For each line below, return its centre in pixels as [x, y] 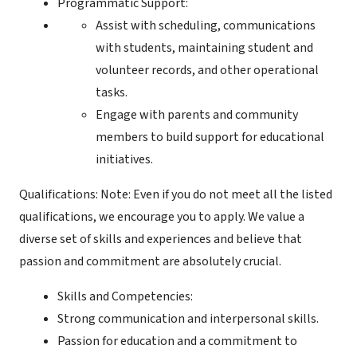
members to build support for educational [210, 137]
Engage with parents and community [197, 115]
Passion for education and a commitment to [177, 341]
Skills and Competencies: [125, 296]
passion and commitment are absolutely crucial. [150, 261]
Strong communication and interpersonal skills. [188, 319]
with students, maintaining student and [204, 48]
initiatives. [124, 159]
